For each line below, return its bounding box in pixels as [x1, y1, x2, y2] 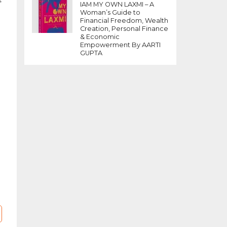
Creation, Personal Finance [80, 25, 168, 32]
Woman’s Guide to [80, 9, 140, 16]
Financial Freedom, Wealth [80, 17, 168, 24]
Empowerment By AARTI [80, 41, 161, 49]
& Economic [80, 33, 120, 41]
